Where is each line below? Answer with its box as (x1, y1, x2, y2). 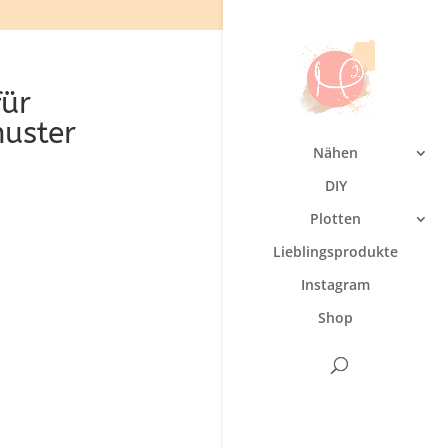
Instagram (301, 275, 370, 295)
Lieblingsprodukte (273, 242, 398, 262)
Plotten (310, 209, 361, 229)
